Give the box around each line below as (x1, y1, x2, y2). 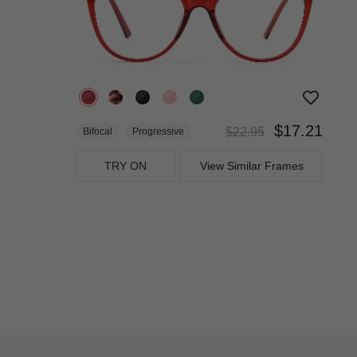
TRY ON (104, 159, 147, 172)
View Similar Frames (199, 159, 304, 172)
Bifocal (83, 125, 112, 137)
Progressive (132, 125, 184, 137)
